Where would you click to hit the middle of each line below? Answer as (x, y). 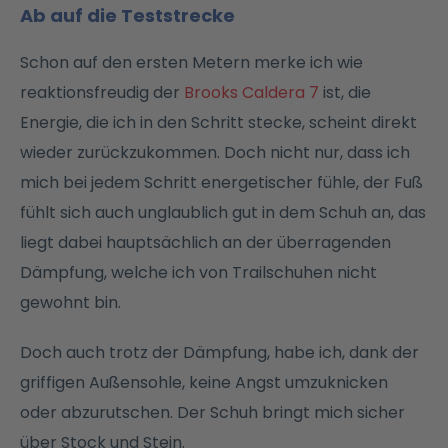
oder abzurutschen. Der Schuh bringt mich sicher (212, 412)
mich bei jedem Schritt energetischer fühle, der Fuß (221, 182)
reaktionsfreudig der (102, 92)
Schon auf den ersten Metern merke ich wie (191, 62)
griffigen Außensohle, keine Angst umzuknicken (204, 382)
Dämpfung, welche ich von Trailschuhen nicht (198, 272)
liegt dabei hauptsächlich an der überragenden (205, 242)
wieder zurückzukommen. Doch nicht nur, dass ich (215, 152)
